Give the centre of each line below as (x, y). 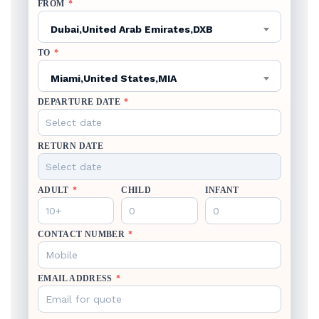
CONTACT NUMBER (83, 234)
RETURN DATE (70, 146)
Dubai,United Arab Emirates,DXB (132, 29)
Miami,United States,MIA (114, 78)
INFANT (222, 190)
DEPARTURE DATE (80, 102)
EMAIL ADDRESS (77, 278)
